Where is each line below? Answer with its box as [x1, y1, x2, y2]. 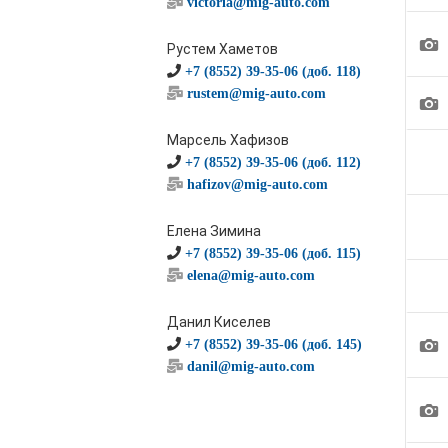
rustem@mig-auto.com [187, 86, 326, 100]
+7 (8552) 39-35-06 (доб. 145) [185, 337, 362, 351]
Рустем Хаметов [167, 41, 278, 57]
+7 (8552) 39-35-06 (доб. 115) [185, 246, 361, 260]
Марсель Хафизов [167, 132, 289, 148]
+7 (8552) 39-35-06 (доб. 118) [185, 64, 361, 78]
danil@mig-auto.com [187, 359, 315, 373]
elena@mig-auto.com [187, 268, 315, 282]
